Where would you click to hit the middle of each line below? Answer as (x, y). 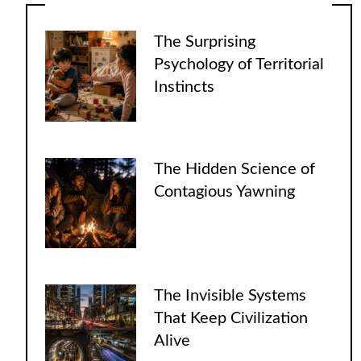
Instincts (185, 87)
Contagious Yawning (225, 191)
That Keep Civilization (231, 319)
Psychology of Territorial (239, 65)
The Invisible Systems (230, 296)
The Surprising (205, 42)
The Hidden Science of (235, 169)
